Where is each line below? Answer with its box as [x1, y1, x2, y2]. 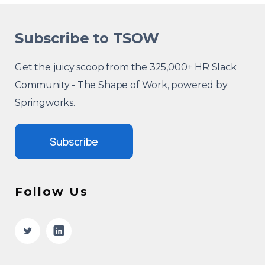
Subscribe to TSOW [15, 29, 159, 47]
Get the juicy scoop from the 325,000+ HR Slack [15, 61, 237, 73]
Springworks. [15, 96, 75, 108]
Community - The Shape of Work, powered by [15, 79, 228, 91]
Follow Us [15, 184, 88, 199]
